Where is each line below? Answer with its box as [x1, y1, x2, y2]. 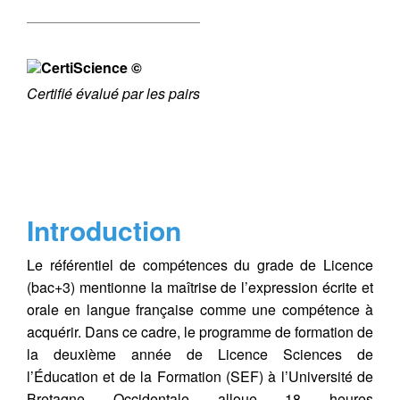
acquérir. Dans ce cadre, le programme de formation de [27, 321, 373, 342]
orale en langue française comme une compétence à [27, 299, 373, 320]
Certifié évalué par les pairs [27, 83, 200, 104]
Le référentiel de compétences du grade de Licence [27, 254, 373, 275]
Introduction [27, 211, 181, 249]
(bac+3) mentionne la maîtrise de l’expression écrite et [27, 277, 373, 297]
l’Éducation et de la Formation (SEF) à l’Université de [27, 366, 373, 387]
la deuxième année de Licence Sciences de [27, 344, 373, 364]
